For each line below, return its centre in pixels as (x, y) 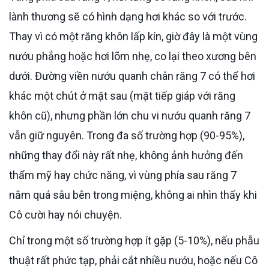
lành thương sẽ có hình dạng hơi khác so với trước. (128, 16)
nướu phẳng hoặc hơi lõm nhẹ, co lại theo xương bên (133, 56)
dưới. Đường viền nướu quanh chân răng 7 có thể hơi (132, 76)
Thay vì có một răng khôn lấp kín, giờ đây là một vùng (133, 36)
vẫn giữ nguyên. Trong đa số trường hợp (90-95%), (127, 135)
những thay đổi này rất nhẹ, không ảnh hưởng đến (126, 155)
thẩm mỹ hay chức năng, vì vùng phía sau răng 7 (123, 175)
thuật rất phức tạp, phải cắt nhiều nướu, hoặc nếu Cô (133, 260)
